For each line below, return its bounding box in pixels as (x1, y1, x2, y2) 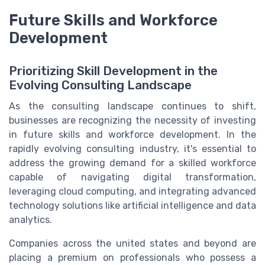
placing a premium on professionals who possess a (9, 252, 256, 264)
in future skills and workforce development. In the (9, 129, 256, 141)
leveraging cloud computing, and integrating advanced (9, 186, 256, 198)
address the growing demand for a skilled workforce (9, 157, 256, 169)
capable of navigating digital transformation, (9, 172, 256, 183)
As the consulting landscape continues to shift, (9, 101, 256, 112)
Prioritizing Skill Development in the (9, 64, 218, 79)
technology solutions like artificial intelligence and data (9, 200, 256, 212)
